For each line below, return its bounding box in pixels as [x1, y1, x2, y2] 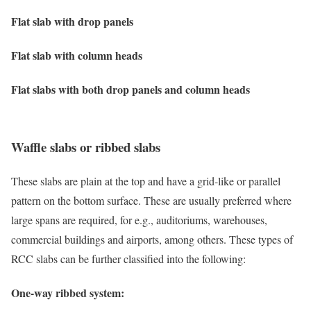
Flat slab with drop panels [11, 12, 137, 29]
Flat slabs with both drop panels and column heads [11, 81, 253, 98]
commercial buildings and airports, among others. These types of [11, 232, 293, 247]
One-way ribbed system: [11, 285, 124, 301]
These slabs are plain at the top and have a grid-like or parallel [11, 174, 280, 189]
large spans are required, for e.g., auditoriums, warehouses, [11, 212, 267, 228]
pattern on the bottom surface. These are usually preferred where [11, 193, 292, 208]
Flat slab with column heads [11, 47, 146, 63]
